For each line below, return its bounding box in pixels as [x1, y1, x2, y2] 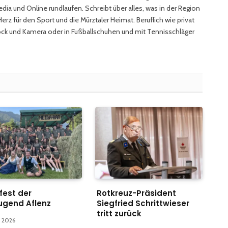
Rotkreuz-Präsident [96, 187, 176, 198]
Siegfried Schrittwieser [96, 197, 189, 209]
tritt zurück [96, 208, 141, 219]
